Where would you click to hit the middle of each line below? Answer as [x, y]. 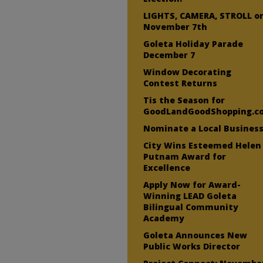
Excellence [167, 167]
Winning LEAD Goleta [190, 195]
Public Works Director [192, 246]
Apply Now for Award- [192, 184]
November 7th [176, 26]
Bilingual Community [191, 207]
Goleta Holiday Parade [193, 43]
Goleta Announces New [195, 235]
